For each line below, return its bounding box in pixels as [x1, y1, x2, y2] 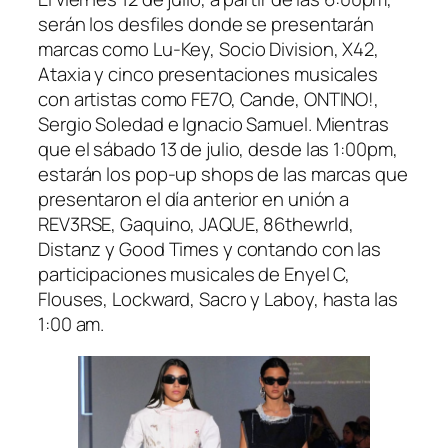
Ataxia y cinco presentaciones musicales [38, 61, 379, 88]
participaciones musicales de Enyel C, [38, 261, 351, 288]
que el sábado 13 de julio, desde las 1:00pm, [38, 136, 398, 163]
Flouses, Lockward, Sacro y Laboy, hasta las [38, 286, 398, 313]
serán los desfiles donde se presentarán [38, 11, 375, 38]
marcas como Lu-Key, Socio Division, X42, [38, 36, 379, 63]
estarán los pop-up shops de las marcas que [38, 161, 408, 188]
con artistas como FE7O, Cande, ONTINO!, [38, 86, 380, 113]
